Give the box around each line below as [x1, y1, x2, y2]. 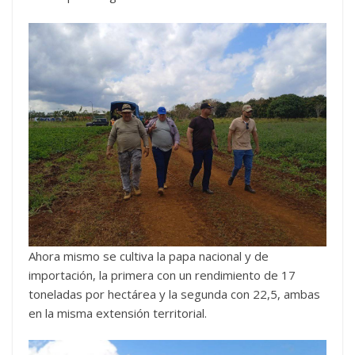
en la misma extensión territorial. [29, 304, 207, 321]
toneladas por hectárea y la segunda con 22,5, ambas [29, 285, 320, 302]
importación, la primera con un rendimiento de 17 [29, 266, 296, 283]
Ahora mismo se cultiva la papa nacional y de [29, 247, 269, 264]
